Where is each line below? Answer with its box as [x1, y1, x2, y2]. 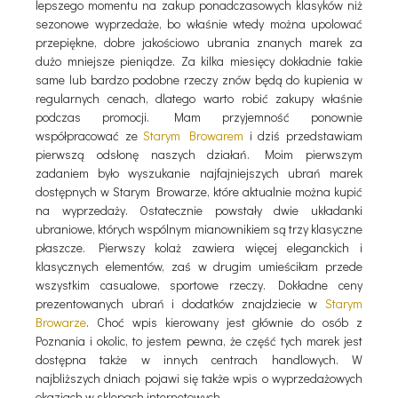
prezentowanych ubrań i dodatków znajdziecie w [36, 294, 325, 312]
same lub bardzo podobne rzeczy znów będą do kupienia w [36, 70, 362, 88]
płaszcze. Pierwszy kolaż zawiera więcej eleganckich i [36, 238, 362, 256]
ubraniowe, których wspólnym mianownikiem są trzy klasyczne [36, 219, 362, 237]
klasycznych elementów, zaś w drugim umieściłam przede [36, 257, 362, 275]
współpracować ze [36, 126, 144, 144]
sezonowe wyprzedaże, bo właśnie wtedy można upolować [36, 14, 362, 32]
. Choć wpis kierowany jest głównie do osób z [86, 313, 362, 330]
